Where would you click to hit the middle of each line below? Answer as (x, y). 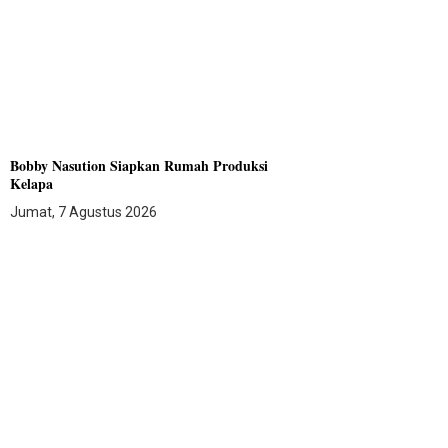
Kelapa (32, 184)
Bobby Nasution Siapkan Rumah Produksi (139, 166)
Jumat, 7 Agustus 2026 (84, 212)
